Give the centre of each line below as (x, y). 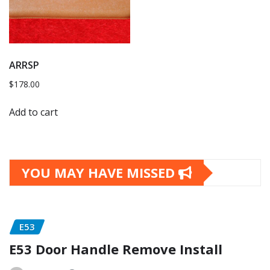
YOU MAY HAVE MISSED (100, 173)
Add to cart (33, 112)
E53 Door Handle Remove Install (116, 249)
